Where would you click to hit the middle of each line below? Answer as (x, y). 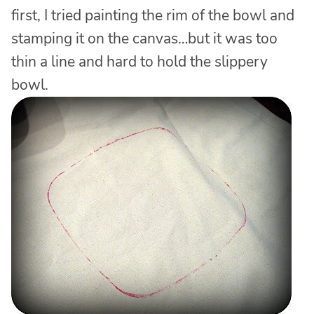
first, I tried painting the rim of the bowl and (153, 15)
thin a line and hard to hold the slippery (139, 61)
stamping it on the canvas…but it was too (144, 38)
